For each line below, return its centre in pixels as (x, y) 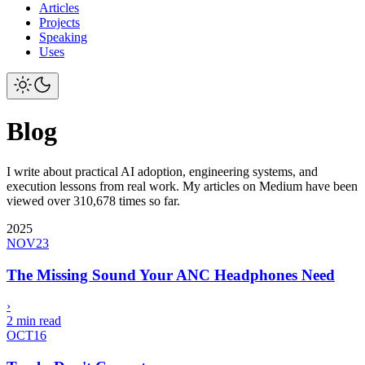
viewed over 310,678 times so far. (93, 200)
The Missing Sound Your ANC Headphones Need (171, 275)
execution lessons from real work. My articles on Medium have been (182, 186)
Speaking (63, 37)
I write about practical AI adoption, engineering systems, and (162, 171)
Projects (59, 22)
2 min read (34, 321)
